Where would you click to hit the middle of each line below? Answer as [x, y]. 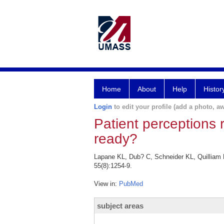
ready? [116, 139]
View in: [106, 184]
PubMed [131, 184]
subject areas [120, 206]
